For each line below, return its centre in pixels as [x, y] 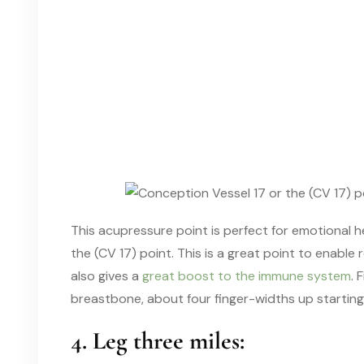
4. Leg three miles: [158, 340]
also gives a [106, 275]
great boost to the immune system [247, 275]
